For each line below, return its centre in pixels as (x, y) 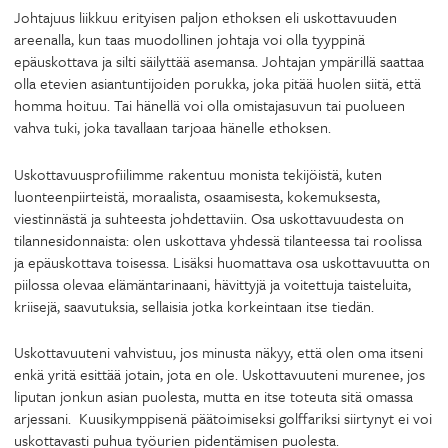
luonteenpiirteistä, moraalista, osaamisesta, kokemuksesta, (197, 195)
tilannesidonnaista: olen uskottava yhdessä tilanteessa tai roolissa (218, 239)
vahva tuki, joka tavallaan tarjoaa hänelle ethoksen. (172, 127)
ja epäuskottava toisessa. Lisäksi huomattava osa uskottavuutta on (222, 261)
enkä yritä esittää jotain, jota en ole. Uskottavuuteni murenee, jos (219, 374)
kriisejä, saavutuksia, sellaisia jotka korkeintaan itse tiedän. (194, 305)
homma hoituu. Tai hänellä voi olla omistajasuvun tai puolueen (209, 105)
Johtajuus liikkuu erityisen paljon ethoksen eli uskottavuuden (205, 17)
